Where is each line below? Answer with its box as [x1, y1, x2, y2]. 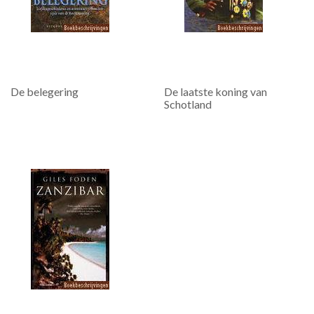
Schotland [164, 97, 212, 111]
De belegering [11, 84, 78, 98]
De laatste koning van [164, 84, 267, 98]
